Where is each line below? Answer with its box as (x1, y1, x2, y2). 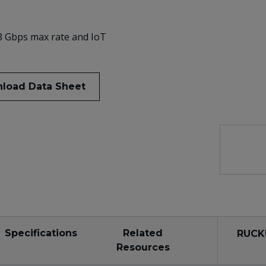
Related (123, 227, 163, 239)
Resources (116, 242, 170, 254)
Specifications (4, 227, 77, 239)
